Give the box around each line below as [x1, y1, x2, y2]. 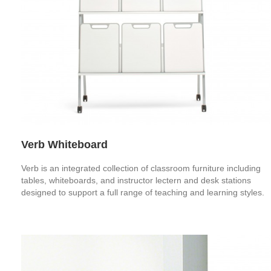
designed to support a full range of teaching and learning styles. [21, 187, 264, 197]
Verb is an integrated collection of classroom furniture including [21, 163, 261, 173]
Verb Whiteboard [21, 138, 108, 151]
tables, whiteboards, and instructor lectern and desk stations [21, 175, 251, 185]
